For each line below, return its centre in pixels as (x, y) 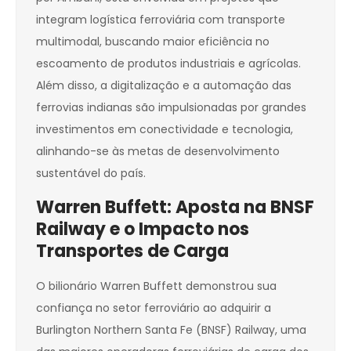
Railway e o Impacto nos (143, 230)
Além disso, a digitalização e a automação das (164, 86)
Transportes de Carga (132, 251)
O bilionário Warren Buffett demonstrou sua (156, 286)
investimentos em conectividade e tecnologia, (165, 130)
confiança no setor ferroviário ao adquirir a (154, 308)
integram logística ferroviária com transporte (161, 20)
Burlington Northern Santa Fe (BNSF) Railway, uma (171, 330)
